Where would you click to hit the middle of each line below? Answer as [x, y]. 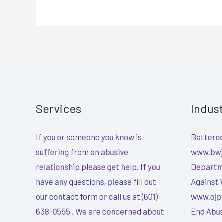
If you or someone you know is [89, 137]
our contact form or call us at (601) [97, 196]
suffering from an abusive [82, 151]
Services [58, 108]
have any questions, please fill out [96, 181]
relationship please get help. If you [98, 166]
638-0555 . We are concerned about [100, 211]
